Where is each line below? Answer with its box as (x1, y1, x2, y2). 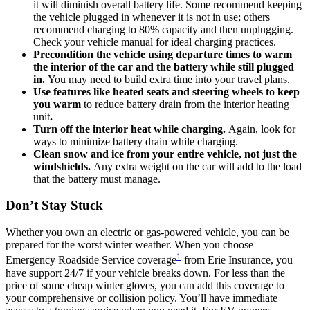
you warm (33, 98, 84, 110)
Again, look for (228, 122, 295, 135)
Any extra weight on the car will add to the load (93, 160, 302, 172)
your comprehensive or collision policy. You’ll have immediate (6, 291, 277, 304)
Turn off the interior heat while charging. (33, 122, 228, 135)
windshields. (33, 160, 93, 172)
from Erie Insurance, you (181, 254, 293, 266)
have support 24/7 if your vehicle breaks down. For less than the (6, 266, 285, 279)
